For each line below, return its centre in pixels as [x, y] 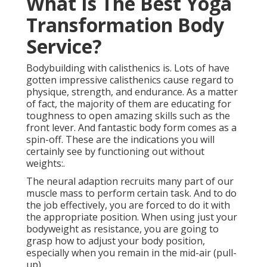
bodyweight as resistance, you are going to [122, 229]
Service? [64, 46]
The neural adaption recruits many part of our [130, 181]
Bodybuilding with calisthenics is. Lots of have [128, 68]
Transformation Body [125, 25]
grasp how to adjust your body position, [116, 241]
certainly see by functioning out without [115, 152]
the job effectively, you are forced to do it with [128, 205]
